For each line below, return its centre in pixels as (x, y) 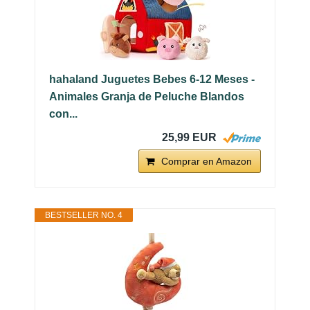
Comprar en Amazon (207, 161)
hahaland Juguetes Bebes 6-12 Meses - (152, 79)
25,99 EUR (189, 137)
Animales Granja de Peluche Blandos (147, 96)
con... (63, 113)
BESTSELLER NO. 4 (84, 215)
